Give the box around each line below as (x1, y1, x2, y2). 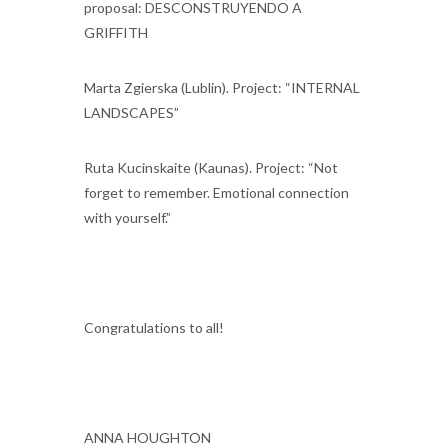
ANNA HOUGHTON (84, 428, 211, 446)
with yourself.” (84, 208, 171, 226)
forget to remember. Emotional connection (84, 183, 349, 201)
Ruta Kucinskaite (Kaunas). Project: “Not (84, 158, 338, 176)
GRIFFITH (84, 23, 148, 41)
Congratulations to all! (84, 318, 227, 336)
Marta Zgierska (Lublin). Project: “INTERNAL (84, 78, 360, 96)
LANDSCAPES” (84, 103, 179, 121)
